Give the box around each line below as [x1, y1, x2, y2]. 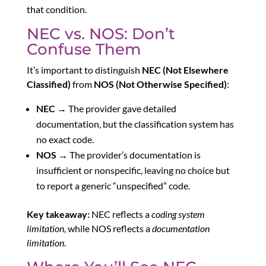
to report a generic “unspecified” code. [36, 179, 190, 191]
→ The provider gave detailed [55, 102, 176, 114]
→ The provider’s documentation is [56, 148, 201, 160]
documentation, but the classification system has [36, 118, 234, 129]
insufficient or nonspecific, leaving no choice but [36, 164, 230, 176]
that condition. [26, 3, 87, 15]
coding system [151, 208, 205, 220]
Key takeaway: [26, 208, 90, 220]
